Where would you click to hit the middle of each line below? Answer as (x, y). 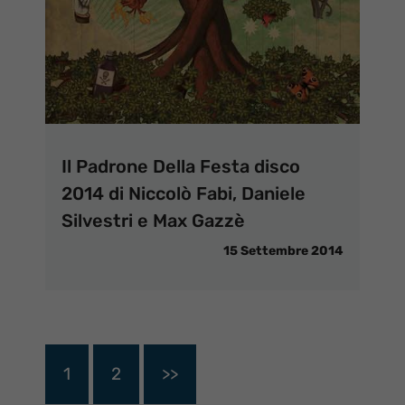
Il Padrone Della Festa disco (181, 167)
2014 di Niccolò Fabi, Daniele (184, 194)
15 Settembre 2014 (283, 251)
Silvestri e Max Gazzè (153, 221)
